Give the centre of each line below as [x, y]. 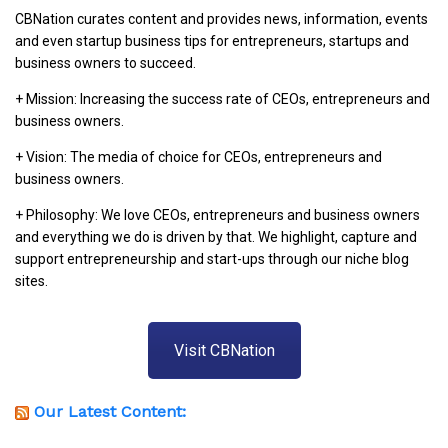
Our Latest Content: [110, 411]
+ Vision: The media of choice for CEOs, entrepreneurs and [198, 157]
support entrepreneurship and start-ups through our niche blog [212, 259]
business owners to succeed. [105, 63]
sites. [31, 281]
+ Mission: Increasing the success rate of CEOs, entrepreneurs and [222, 99]
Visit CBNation [224, 351]
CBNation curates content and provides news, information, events [221, 19]
